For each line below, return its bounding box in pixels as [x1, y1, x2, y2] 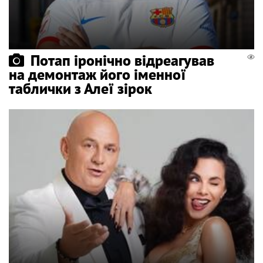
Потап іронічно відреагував [31, 50, 214, 70]
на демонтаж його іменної [9, 64, 186, 84]
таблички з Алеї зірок [9, 78, 152, 98]
